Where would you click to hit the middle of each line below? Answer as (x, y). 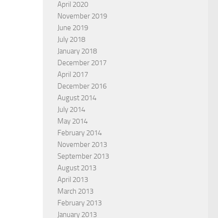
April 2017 (73, 74)
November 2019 (82, 16)
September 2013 (83, 156)
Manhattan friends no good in (149, 174)
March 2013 (75, 191)
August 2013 (77, 168)
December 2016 (82, 86)
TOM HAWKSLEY (133, 203)
